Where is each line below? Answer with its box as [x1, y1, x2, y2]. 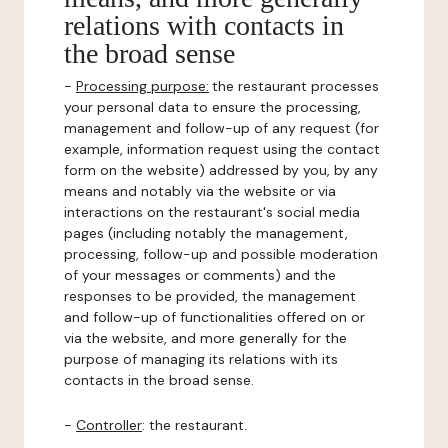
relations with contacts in [64, 10, 344, 41]
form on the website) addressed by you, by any [64, 161, 378, 179]
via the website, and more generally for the [64, 329, 347, 347]
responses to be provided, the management [64, 287, 356, 305]
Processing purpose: [76, 77, 209, 95]
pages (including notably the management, [64, 224, 348, 242]
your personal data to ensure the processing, [64, 98, 361, 116]
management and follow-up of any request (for [64, 119, 379, 137]
